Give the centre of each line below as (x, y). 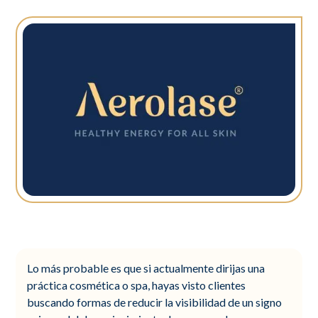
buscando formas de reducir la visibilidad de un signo (155, 302)
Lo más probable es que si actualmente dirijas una (146, 268)
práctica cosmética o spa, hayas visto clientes (137, 285)
